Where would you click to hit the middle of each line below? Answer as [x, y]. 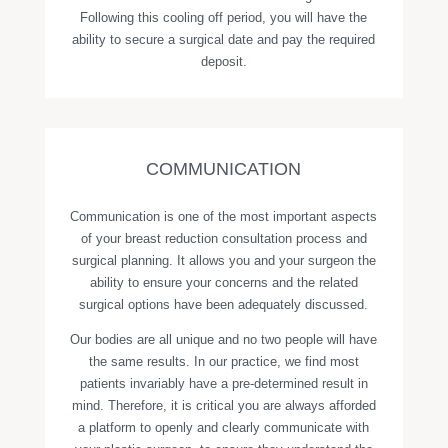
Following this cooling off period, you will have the [224, 17]
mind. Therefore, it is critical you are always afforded [223, 405]
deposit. [223, 61]
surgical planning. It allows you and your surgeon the [223, 260]
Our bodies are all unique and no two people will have [224, 339]
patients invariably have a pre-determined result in [223, 383]
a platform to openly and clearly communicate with [224, 427]
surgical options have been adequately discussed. [224, 304]
